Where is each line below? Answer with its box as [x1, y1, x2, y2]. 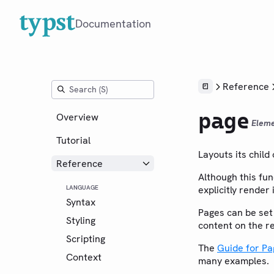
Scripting [66, 232, 105, 245]
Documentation [75, 17, 151, 31]
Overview [56, 110, 98, 124]
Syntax [66, 195, 95, 209]
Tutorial [56, 133, 91, 147]
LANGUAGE [66, 183, 98, 191]
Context [66, 250, 102, 264]
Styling [66, 213, 95, 227]
